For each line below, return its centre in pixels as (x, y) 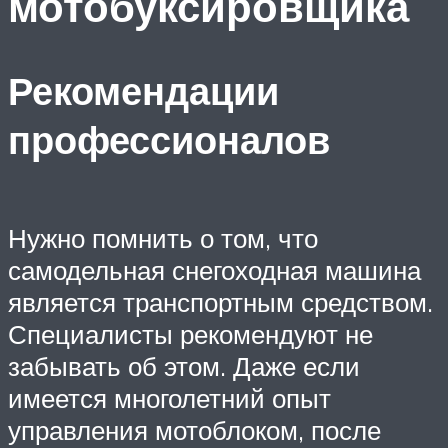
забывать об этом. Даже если (184, 365)
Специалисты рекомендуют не (190, 333)
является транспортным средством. (220, 301)
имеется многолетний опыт (169, 397)
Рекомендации (143, 91)
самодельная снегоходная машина (214, 269)
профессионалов (169, 140)
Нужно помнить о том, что (163, 237)
